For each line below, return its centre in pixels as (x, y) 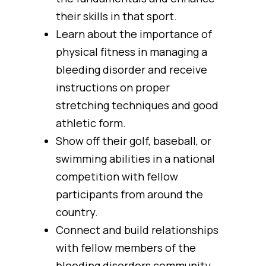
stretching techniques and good (137, 105)
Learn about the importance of (134, 34)
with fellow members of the (126, 248)
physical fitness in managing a (132, 52)
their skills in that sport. (116, 16)
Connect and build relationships (137, 230)
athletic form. (91, 123)
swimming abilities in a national (135, 159)
